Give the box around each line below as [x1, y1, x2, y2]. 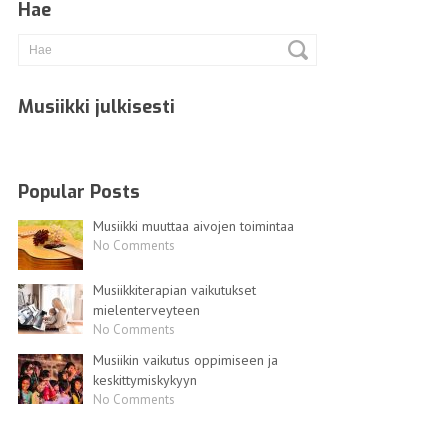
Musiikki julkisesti [17, 94, 175, 119]
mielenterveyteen [92, 300, 200, 319]
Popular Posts [17, 179, 140, 204]
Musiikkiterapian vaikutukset [92, 280, 256, 299]
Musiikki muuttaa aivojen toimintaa [92, 216, 294, 235]
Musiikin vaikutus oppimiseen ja [92, 350, 278, 369]
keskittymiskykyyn [92, 370, 197, 389]
